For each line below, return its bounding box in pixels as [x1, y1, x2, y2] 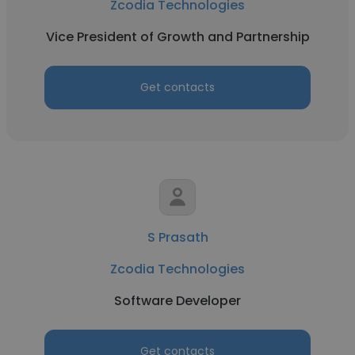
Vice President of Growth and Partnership [45, 28, 310, 46]
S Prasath [147, 228, 208, 246]
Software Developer [114, 292, 241, 310]
